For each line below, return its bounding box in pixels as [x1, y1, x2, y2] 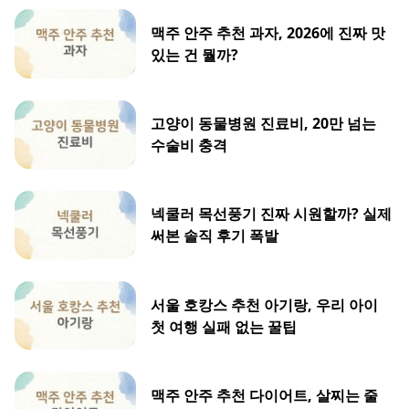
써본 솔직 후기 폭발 [151, 225, 279, 246]
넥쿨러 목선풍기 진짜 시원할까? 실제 [151, 204, 393, 225]
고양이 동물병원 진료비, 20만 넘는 [151, 113, 377, 134]
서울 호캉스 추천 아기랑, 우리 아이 [151, 294, 379, 315]
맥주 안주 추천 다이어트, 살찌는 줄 [151, 384, 379, 405]
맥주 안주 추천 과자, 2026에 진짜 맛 [151, 23, 386, 44]
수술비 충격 [151, 135, 228, 156]
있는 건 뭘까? [151, 45, 239, 66]
